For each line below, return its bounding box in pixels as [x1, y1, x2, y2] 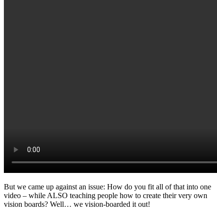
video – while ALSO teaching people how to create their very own [4, 191, 207, 200]
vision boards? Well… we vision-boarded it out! [4, 200, 152, 209]
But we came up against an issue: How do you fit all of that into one [4, 183, 211, 191]
